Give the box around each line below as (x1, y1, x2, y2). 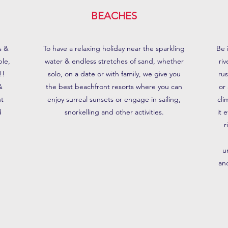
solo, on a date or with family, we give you (47, 69, 181, 78)
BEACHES (91, 10, 137, 22)
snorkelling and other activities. (64, 107, 164, 117)
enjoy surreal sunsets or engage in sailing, (47, 95, 181, 104)
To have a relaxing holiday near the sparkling (43, 44, 185, 53)
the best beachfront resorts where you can (46, 82, 182, 91)
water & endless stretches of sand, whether (44, 56, 184, 66)
